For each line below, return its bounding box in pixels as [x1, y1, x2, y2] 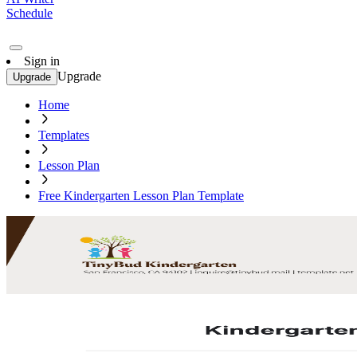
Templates [38, 128, 89, 142]
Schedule [6, 6, 53, 20]
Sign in [24, 54, 60, 68]
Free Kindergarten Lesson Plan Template [38, 189, 244, 202]
